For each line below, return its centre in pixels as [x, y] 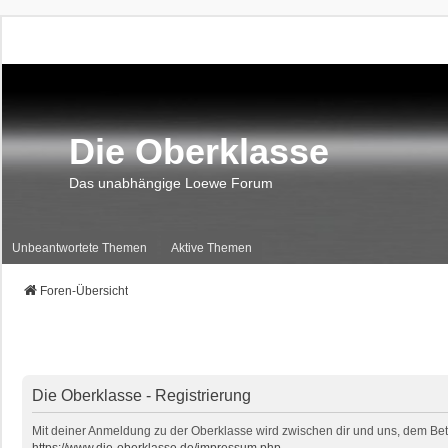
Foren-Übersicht [84, 291]
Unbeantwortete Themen [79, 247]
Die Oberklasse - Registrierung [141, 395]
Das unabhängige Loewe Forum [171, 183]
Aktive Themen [211, 247]
